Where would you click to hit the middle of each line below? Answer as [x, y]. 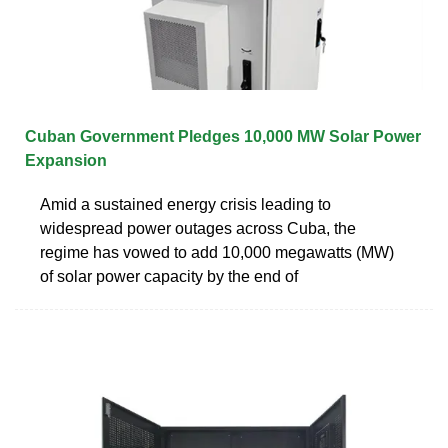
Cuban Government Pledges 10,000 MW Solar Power [223, 136]
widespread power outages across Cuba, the [198, 228]
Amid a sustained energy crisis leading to [185, 204]
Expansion [66, 160]
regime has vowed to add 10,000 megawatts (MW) [217, 252]
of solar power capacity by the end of [169, 276]
